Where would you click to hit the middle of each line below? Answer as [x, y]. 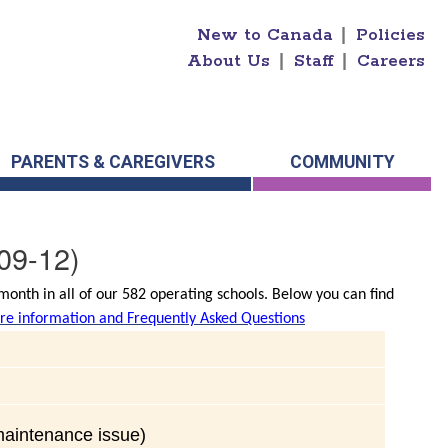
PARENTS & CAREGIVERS [112, 162]
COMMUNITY [342, 162]
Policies [391, 35]
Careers [391, 61]
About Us [229, 61]
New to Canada [264, 35]
